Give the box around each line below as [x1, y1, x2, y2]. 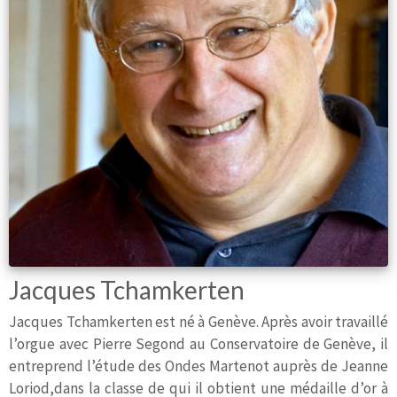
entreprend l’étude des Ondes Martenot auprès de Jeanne [9, 356, 388, 377]
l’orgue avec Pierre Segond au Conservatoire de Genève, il [9, 334, 388, 354]
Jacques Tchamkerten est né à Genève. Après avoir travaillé [9, 312, 388, 332]
